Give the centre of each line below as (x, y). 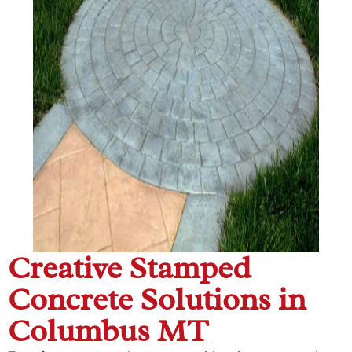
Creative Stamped (129, 268)
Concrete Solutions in (157, 299)
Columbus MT (108, 330)
